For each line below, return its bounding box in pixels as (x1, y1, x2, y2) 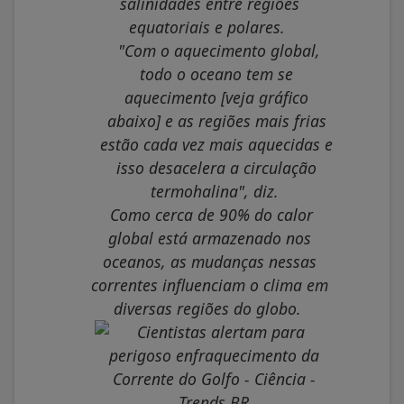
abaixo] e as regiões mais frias (106, 110, 326, 133)
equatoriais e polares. (129, 16, 285, 39)
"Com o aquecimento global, (117, 40, 320, 62)
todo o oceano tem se (140, 63, 293, 86)
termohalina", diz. (150, 180, 279, 203)
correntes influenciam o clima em (90, 274, 328, 297)
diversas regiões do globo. (113, 298, 301, 320)
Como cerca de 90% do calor (110, 204, 313, 226)
